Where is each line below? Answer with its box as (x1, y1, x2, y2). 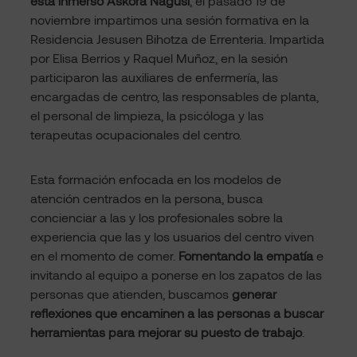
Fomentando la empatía (178, 248, 313, 264)
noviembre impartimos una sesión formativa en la (30, 12, 309, 28)
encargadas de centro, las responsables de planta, (30, 88, 319, 104)
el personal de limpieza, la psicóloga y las (30, 108, 264, 124)
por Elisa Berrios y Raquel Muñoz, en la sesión (30, 50, 288, 66)
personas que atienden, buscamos (30, 286, 232, 302)
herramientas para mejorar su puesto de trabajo (30, 324, 302, 340)
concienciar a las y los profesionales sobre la (30, 210, 283, 226)
